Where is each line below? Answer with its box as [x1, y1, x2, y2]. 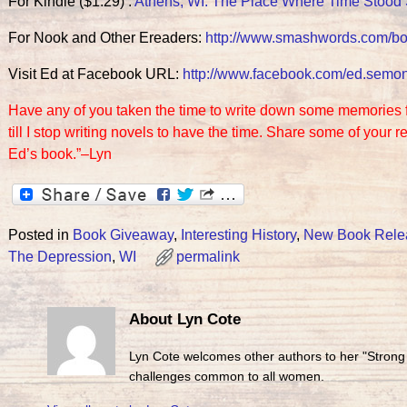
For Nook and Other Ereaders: [7, 30, 205, 46]
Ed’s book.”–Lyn [7, 146, 112, 163]
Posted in [7, 227, 69, 243]
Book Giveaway [72, 227, 174, 243]
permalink [175, 249, 240, 265]
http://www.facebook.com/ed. [182, 66, 366, 83]
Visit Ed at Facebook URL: [7, 66, 183, 83]
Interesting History [180, 227, 296, 243]
